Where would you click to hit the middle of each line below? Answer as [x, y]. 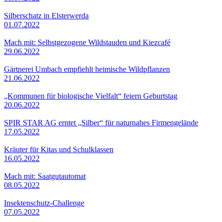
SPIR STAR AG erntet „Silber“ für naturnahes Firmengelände [101, 122]
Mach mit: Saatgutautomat [45, 176]
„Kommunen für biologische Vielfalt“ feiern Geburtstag [91, 96]
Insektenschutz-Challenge [44, 203]
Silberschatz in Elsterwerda [46, 15]
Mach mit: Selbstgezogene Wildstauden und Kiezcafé [87, 42]
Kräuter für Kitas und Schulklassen [59, 149]
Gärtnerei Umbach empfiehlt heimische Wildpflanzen [87, 69]
